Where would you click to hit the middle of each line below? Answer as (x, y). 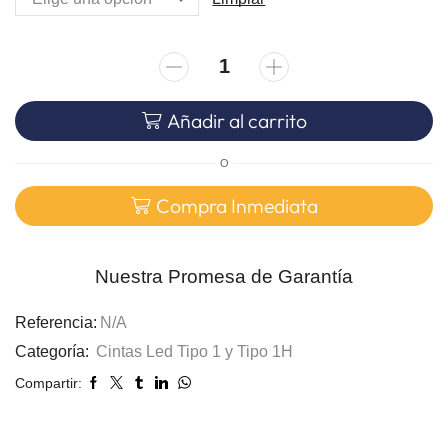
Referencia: (56, 322)
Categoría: (54, 351)
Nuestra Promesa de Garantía (224, 276)
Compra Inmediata (236, 205)
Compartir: (48, 382)
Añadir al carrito (236, 120)
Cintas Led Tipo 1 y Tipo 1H (194, 351)
